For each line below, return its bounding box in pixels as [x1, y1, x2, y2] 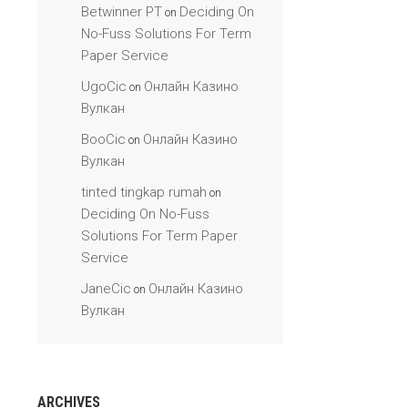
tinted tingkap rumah [81, 184, 207, 200]
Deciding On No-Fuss [81, 206, 209, 222]
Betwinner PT [81, 4, 162, 20]
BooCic [81, 131, 126, 148]
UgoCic [81, 78, 127, 95]
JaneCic [81, 280, 131, 297]
